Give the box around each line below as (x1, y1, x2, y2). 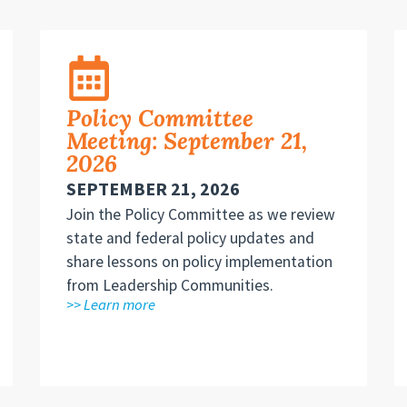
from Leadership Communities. (65, 275, 273, 296)
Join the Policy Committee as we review (65, 204, 335, 225)
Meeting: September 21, (65, 126, 307, 156)
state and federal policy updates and (65, 228, 314, 249)
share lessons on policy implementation (65, 252, 333, 273)
